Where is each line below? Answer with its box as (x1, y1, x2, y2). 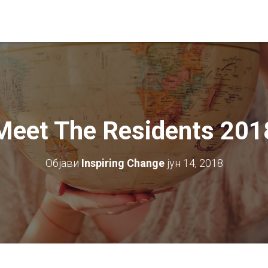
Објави (45, 157, 81, 169)
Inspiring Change (81, 157, 165, 169)
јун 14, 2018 (166, 157, 223, 169)
